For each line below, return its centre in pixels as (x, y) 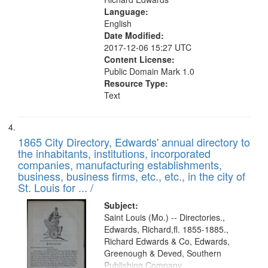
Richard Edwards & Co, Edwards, (167, 241)
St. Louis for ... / (56, 187)
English (118, 23)
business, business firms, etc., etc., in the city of (132, 176)
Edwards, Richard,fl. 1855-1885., (167, 229)
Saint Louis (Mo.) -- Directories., (165, 217)
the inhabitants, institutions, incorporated (114, 153)
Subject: (121, 205)
